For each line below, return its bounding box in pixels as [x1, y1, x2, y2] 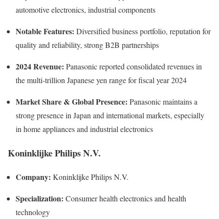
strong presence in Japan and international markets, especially [16, 110, 204, 121]
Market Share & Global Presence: [16, 96, 128, 108]
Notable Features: [16, 25, 74, 37]
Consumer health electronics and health [64, 193, 186, 203]
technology [16, 206, 50, 217]
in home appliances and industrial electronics [16, 124, 153, 134]
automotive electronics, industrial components [16, 4, 155, 15]
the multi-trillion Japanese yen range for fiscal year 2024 [16, 75, 187, 86]
